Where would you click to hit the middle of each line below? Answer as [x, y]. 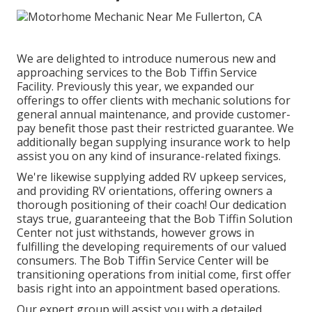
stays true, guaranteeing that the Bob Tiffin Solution [155, 218]
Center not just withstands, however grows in [135, 232]
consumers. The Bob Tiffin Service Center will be [143, 260]
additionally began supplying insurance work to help [154, 142]
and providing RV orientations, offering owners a [145, 190]
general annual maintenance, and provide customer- [154, 114]
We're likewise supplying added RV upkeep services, [151, 177]
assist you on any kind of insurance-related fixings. [149, 156]
